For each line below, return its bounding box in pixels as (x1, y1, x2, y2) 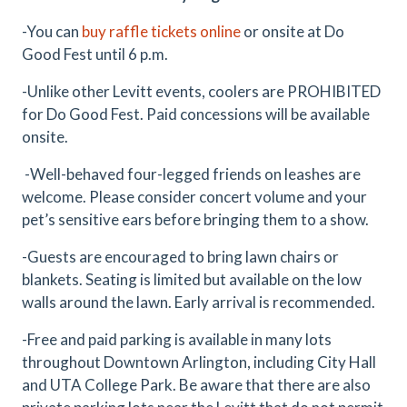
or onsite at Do (241, 22, 344, 41)
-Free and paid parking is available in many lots (22, 330, 332, 349)
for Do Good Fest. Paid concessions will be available (22, 104, 370, 124)
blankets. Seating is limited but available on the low (22, 270, 362, 289)
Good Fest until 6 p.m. (22, 45, 168, 64)
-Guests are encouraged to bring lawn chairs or (22, 247, 339, 266)
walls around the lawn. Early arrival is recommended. (22, 293, 378, 312)
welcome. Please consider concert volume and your (22, 187, 367, 206)
